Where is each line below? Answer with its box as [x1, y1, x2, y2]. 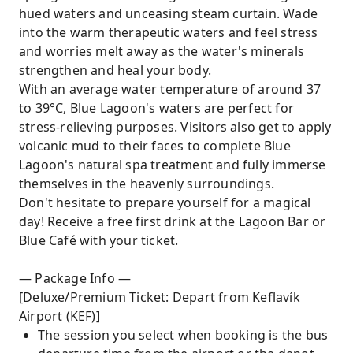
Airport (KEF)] [19, 307, 100, 325]
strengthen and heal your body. [19, 61, 211, 79]
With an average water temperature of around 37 [19, 80, 321, 98]
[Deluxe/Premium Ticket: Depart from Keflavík [19, 288, 300, 306]
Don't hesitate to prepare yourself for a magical [19, 194, 311, 211]
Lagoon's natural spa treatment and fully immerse [19, 156, 326, 173]
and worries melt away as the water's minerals [19, 43, 305, 60]
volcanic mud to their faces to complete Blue [19, 137, 291, 154]
